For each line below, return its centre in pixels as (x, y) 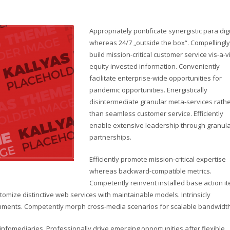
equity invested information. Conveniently (155, 66)
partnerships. (110, 137)
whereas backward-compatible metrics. (150, 171)
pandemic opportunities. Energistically (148, 90)
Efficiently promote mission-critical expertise (158, 159)
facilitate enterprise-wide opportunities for (156, 78)
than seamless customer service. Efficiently (156, 113)
